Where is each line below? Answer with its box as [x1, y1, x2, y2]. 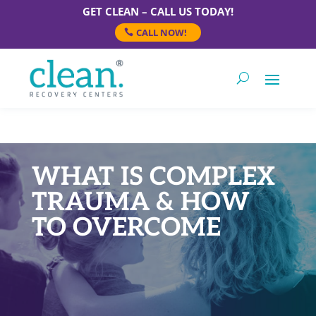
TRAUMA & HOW [31, 186, 250, 218]
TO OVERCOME [31, 212, 221, 243]
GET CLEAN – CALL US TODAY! [83, 4, 233, 18]
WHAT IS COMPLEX [31, 161, 275, 193]
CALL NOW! [136, 26, 187, 39]
